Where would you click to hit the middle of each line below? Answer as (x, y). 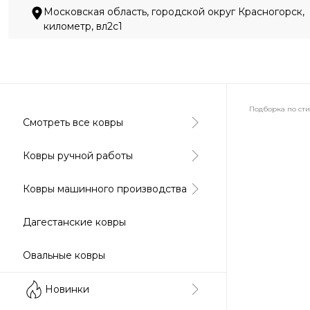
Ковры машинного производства (105, 189)
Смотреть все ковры (73, 122)
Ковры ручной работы (78, 155)
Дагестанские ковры (74, 222)
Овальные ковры (64, 255)
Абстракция (276, 144)
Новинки (67, 289)
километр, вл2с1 (83, 26)
